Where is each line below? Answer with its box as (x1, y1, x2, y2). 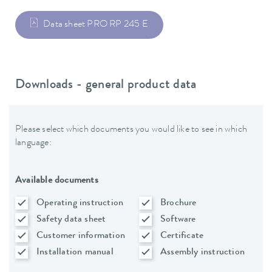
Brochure (160, 198, 197, 208)
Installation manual (36, 247, 114, 257)
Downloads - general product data (15, 79, 197, 93)
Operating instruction (36, 198, 124, 208)
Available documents (15, 175, 98, 186)
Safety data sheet (36, 214, 106, 225)
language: (15, 138, 52, 148)
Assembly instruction (160, 247, 245, 257)
